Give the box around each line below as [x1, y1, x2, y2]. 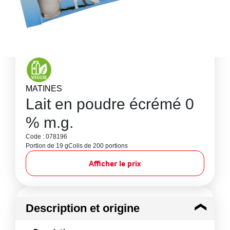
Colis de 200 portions [68, 142, 128, 149]
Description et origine [26, 202, 140, 215]
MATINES [26, 84, 62, 93]
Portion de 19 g [26, 142, 68, 149]
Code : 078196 [26, 133, 67, 140]
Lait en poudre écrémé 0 [26, 95, 194, 112]
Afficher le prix [89, 158, 141, 168]
